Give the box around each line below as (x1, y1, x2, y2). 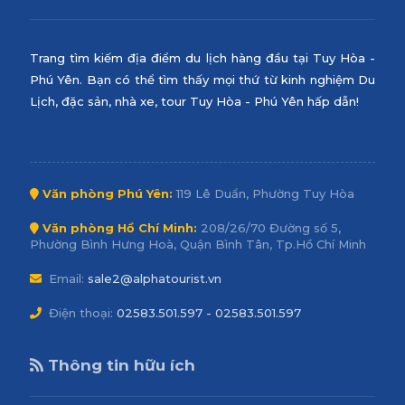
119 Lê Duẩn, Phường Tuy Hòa (172, 185, 354, 201)
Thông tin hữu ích (42, 355, 195, 374)
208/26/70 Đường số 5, (196, 220, 341, 235)
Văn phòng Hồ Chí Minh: (42, 220, 197, 235)
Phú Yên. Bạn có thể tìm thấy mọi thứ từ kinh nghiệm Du (29, 71, 376, 87)
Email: (44, 270, 84, 286)
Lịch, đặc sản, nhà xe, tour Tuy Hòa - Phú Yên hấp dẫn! (29, 93, 359, 108)
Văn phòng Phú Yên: (42, 185, 173, 201)
